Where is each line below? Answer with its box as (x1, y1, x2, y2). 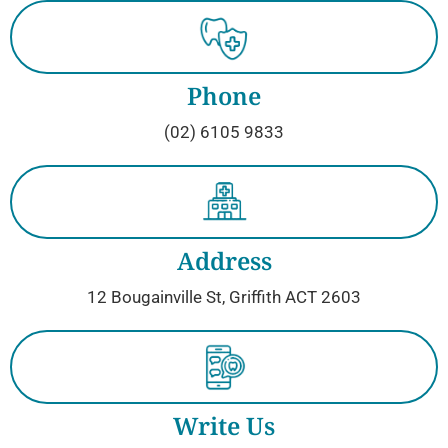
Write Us (173, 409, 275, 443)
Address (176, 244, 272, 278)
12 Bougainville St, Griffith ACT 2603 (87, 287, 361, 308)
